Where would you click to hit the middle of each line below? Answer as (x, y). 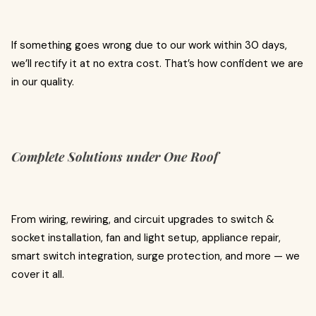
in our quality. (43, 82)
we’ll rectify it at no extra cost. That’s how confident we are (157, 63)
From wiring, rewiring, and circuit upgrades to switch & (143, 219)
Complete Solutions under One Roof (115, 157)
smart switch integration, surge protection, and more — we (156, 256)
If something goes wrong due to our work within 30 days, (149, 45)
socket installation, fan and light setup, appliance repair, (146, 238)
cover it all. (38, 274)
